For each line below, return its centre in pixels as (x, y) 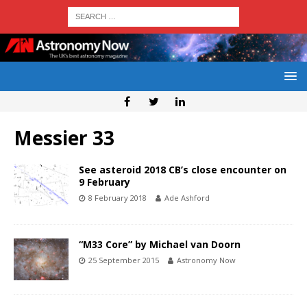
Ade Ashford (187, 198)
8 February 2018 (118, 198)
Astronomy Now (206, 260)
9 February (105, 182)
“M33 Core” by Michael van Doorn (160, 245)
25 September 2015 (124, 260)
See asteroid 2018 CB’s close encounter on (183, 170)
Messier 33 (64, 138)
